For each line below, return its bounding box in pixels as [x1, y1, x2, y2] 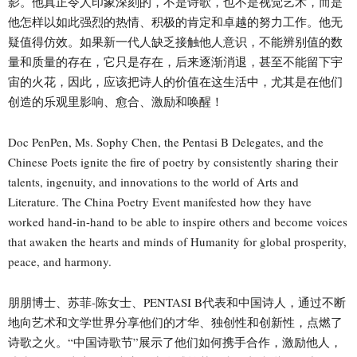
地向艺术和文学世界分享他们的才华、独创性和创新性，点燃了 [8, 313, 343, 330]
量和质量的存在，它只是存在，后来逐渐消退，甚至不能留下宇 [8, 53, 343, 69]
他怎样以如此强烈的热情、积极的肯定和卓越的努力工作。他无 [8, 13, 343, 29]
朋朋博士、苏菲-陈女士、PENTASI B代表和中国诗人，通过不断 [8, 293, 346, 310]
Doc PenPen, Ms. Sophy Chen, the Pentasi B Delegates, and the [8, 133, 324, 150]
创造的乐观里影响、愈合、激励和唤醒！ [8, 92, 223, 109]
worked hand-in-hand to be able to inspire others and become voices [8, 213, 347, 229]
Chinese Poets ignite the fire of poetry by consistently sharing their [8, 153, 338, 170]
